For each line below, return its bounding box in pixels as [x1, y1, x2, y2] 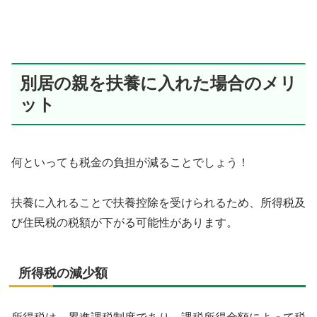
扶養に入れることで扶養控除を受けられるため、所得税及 [11, 196, 306, 209]
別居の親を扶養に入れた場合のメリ [20, 74, 297, 93]
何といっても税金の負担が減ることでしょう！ [11, 156, 249, 169]
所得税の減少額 [18, 265, 108, 280]
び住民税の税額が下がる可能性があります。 [11, 216, 238, 229]
